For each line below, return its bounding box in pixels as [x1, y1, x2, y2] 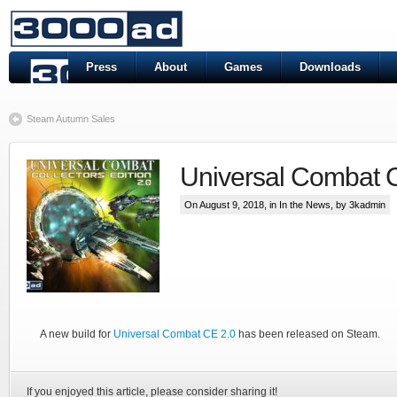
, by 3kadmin [331, 199, 385, 210]
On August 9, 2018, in [184, 199, 279, 210]
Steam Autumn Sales [27, 113, 115, 124]
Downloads [300, 60, 361, 74]
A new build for [40, 328, 113, 340]
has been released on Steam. [236, 328, 380, 340]
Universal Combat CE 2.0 [113, 328, 236, 340]
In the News [279, 199, 331, 210]
